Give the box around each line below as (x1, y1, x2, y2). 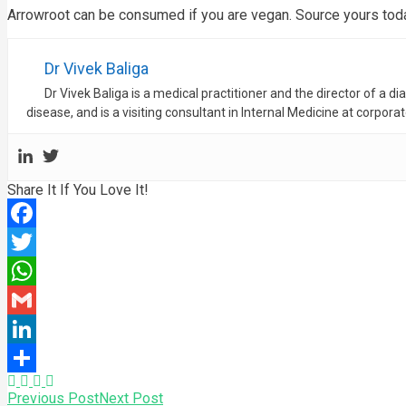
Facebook (7, 233, 70, 250)
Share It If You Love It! (7, 181, 149, 198)
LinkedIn (7, 349, 62, 366)
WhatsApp (7, 291, 72, 308)
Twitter (7, 262, 52, 279)
